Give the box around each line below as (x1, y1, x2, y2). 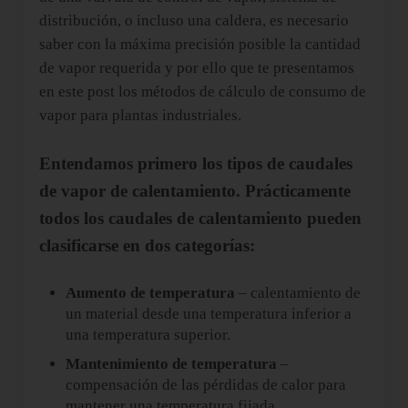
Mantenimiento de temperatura (66, 354, 278, 372)
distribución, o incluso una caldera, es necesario (38, 12, 349, 30)
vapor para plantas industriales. (38, 107, 241, 125)
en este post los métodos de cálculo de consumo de (38, 83, 366, 101)
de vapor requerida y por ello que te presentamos (38, 59, 354, 77)
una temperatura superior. (66, 326, 231, 344)
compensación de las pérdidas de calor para (66, 375, 347, 393)
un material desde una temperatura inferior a (66, 305, 352, 323)
